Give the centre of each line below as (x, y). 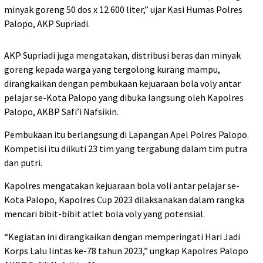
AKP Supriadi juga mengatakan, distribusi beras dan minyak (122, 55)
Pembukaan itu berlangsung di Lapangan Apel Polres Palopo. (127, 134)
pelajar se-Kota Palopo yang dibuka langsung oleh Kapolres (124, 97)
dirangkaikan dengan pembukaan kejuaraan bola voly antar (122, 83)
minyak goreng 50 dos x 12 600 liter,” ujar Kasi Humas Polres (123, 9)
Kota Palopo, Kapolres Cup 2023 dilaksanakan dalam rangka (124, 199)
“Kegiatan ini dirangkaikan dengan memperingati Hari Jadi (122, 236)
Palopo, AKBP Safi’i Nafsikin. (61, 111)
